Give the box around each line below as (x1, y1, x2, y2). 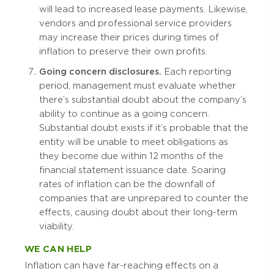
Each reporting (161, 67, 231, 77)
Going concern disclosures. (39, 67, 161, 77)
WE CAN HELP (24, 244, 92, 254)
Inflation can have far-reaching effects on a (24, 261, 218, 271)
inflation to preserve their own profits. (39, 46, 207, 57)
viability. (39, 221, 74, 232)
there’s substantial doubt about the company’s (39, 95, 246, 105)
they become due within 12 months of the (39, 151, 223, 161)
